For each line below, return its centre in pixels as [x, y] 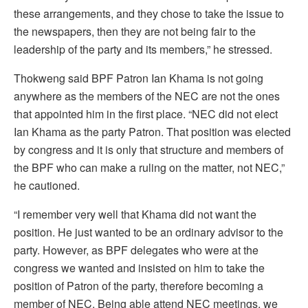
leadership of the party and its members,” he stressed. [143, 49]
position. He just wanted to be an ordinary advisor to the [148, 232]
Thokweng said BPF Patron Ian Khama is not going [139, 78]
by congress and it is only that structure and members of [148, 149]
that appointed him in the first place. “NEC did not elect [146, 113]
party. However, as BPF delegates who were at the [136, 250]
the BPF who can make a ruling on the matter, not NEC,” [149, 167]
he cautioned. [47, 185]
